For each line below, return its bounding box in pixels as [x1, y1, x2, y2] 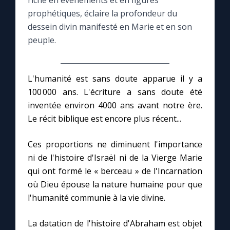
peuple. [28, 34, 56, 46]
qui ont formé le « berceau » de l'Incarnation [28, 165, 202, 177]
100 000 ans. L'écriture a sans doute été [28, 86, 202, 98]
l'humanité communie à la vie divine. [28, 192, 165, 204]
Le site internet [18, 78, 76, 89]
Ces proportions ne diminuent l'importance [28, 139, 202, 150]
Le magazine [18, 49, 67, 60]
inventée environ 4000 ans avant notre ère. [28, 100, 202, 111]
